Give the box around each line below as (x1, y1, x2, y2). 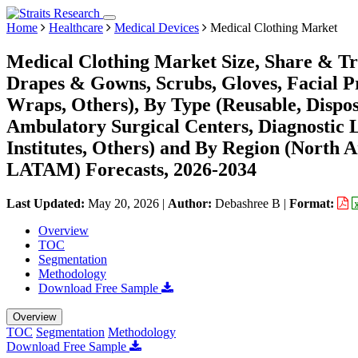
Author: (168, 196, 215, 210)
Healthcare (49, 21, 103, 34)
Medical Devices (114, 21, 199, 34)
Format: (289, 196, 337, 210)
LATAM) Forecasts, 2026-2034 (6, 158, 257, 180)
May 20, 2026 (88, 196, 159, 210)
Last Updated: (6, 196, 88, 210)
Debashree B (215, 196, 280, 210)
